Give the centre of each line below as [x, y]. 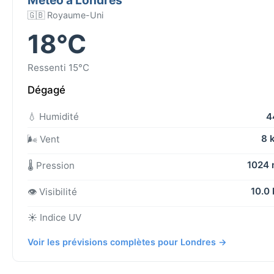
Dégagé [46, 90]
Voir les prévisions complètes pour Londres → [127, 242]
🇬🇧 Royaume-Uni [65, 15]
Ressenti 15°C [58, 67]
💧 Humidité [53, 116]
